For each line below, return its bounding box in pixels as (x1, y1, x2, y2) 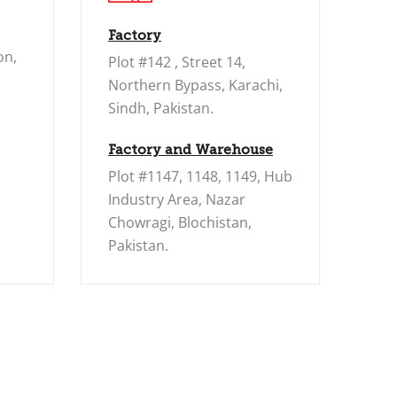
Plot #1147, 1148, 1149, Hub (108, 167, 292, 186)
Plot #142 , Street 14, (108, 52, 245, 72)
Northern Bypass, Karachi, (108, 75, 283, 95)
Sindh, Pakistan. (108, 98, 214, 118)
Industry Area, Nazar (108, 190, 245, 209)
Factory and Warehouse (108, 142, 273, 158)
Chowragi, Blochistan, (108, 213, 252, 232)
